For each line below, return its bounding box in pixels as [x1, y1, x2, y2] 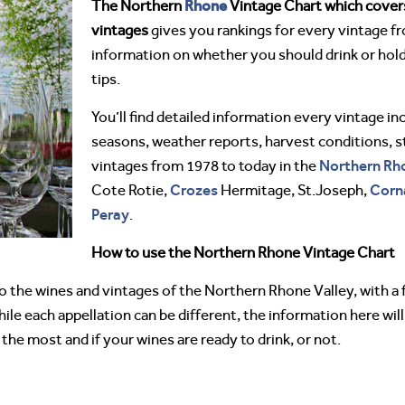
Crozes [170, 181, 218, 199]
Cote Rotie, [91, 182, 170, 199]
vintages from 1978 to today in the [91, 157, 319, 174]
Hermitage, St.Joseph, [218, 182, 370, 199]
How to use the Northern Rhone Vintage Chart [91, 244, 395, 261]
